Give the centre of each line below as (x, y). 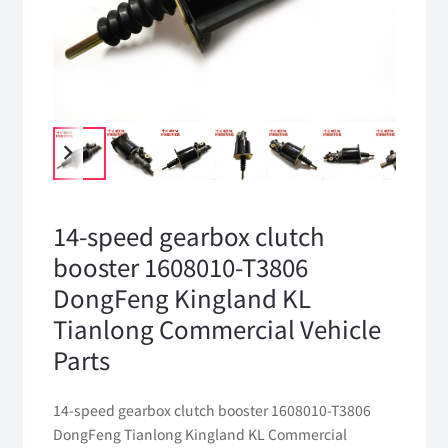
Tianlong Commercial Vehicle (216, 329)
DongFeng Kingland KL (181, 298)
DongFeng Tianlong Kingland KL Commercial (199, 433)
